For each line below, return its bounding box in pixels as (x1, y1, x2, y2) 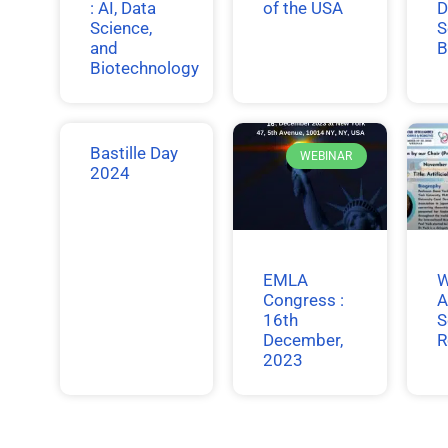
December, (263, 330, 344, 351)
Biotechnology (90, 57, 199, 78)
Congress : (263, 290, 345, 311)
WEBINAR (300, 149, 353, 164)
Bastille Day (90, 142, 178, 163)
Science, (90, 17, 152, 38)
